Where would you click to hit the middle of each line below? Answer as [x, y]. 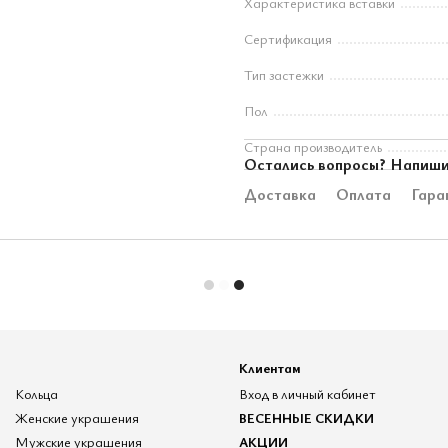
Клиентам [270, 367]
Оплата [363, 194]
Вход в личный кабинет [307, 393]
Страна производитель [313, 146]
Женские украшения [77, 417]
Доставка [280, 194]
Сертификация [288, 38]
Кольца [36, 393]
